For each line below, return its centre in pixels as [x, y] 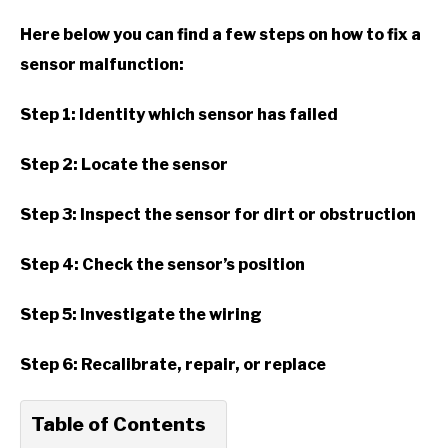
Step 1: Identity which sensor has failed [179, 114]
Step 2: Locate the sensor [124, 164]
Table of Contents [118, 423]
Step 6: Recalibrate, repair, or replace [173, 364]
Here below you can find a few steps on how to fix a [220, 34]
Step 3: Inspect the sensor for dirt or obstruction [218, 214]
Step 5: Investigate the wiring [141, 314]
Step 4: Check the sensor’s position [162, 264]
